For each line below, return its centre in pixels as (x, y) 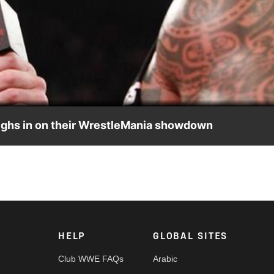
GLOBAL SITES (191, 236)
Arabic (165, 259)
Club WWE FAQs (91, 259)
